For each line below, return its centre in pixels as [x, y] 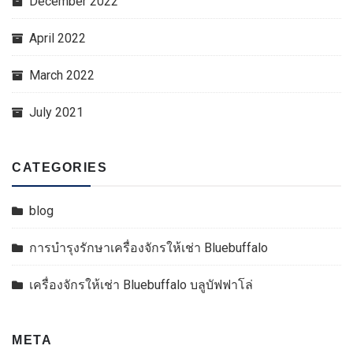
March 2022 [62, 75]
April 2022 [58, 38]
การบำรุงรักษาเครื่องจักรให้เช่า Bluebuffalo [149, 248]
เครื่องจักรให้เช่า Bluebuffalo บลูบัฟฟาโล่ [141, 285]
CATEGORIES [59, 167]
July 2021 [56, 112]
